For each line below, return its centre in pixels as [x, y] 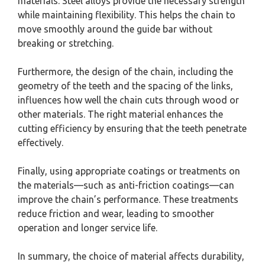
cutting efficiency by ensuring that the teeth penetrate [132, 129]
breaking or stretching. [66, 43]
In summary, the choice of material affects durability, [131, 256]
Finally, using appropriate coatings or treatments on [129, 171]
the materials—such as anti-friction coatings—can [126, 185]
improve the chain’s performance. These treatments [128, 200]
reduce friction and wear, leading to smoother [116, 214]
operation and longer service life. [88, 228]
